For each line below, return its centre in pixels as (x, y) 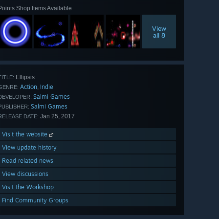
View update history (29, 148)
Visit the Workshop (28, 187)
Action (29, 87)
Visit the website (26, 134)
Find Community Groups (35, 200)
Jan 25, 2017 (57, 117)
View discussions (25, 174)
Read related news (28, 161)
